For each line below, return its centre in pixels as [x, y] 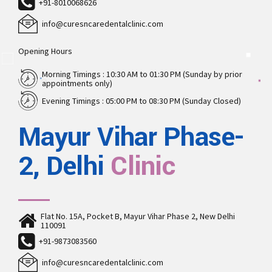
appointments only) [77, 83]
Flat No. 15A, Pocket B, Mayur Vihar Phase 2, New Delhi [138, 216]
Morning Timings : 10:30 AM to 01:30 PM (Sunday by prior [142, 74]
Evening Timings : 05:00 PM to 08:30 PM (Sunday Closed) [141, 101]
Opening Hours [45, 51]
